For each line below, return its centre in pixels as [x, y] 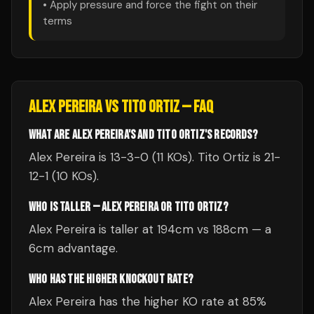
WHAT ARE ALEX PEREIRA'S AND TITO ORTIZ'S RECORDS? [143, 135]
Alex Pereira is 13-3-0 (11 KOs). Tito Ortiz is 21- [155, 157]
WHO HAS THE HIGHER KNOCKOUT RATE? [111, 279]
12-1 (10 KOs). [64, 176]
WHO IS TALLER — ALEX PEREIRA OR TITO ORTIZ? [128, 207]
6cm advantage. [73, 248]
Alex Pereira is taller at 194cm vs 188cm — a [150, 229]
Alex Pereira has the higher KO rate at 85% [148, 301]
